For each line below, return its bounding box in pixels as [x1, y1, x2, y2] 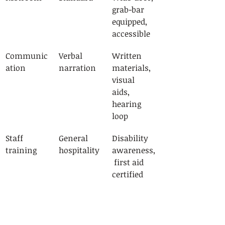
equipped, [112, 16, 149, 27]
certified [112, 168, 143, 180]
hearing [112, 98, 143, 109]
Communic [6, 50, 48, 61]
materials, [112, 62, 153, 73]
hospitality [59, 144, 99, 156]
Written [112, 50, 144, 61]
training [6, 144, 37, 156]
